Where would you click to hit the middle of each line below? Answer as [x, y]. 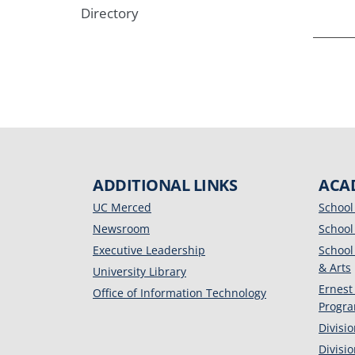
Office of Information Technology [179, 293]
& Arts [335, 267]
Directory [110, 13]
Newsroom [121, 229]
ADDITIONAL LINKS [165, 185]
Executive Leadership [149, 250]
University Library [139, 271]
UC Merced [122, 207]
